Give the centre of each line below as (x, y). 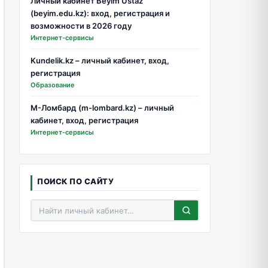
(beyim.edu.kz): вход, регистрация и (100, 13)
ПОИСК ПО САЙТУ (75, 181)
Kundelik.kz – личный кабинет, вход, (100, 60)
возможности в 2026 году (81, 26)
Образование (53, 85)
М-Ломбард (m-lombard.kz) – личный (102, 108)
